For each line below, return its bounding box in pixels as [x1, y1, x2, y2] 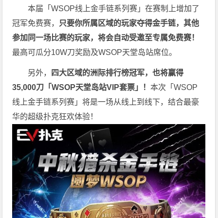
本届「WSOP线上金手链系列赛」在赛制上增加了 [28, 4, 200, 13]
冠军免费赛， [12, 18, 59, 27]
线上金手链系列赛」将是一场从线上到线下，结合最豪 [12, 97, 200, 106]
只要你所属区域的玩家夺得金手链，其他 [59, 18, 200, 27]
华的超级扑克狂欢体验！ [12, 112, 98, 121]
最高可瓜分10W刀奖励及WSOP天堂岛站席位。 [12, 48, 177, 56]
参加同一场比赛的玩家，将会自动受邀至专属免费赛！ [12, 33, 200, 42]
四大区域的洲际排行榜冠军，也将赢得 [51, 68, 184, 77]
